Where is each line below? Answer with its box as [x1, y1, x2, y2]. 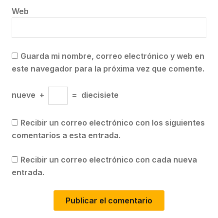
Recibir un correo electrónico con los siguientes [20, 118, 205, 127]
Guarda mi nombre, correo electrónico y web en [20, 51, 204, 61]
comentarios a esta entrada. [12, 130, 121, 140]
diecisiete [81, 90, 119, 100]
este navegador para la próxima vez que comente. [12, 64, 204, 73]
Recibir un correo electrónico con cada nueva [20, 155, 197, 164]
